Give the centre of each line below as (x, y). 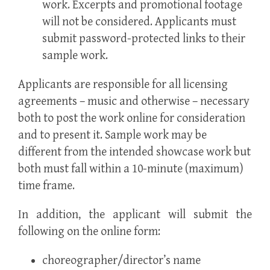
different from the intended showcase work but (134, 152)
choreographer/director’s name (121, 260)
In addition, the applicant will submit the (135, 215)
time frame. (46, 186)
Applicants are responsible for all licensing (123, 84)
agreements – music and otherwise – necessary (134, 101)
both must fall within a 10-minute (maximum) (131, 169)
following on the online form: (89, 231)
